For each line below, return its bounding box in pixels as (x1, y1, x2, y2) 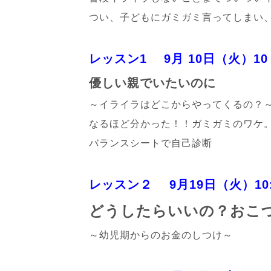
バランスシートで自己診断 (89, 137, 212, 148)
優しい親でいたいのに (89, 76, 216, 90)
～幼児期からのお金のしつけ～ (89, 229, 233, 240)
